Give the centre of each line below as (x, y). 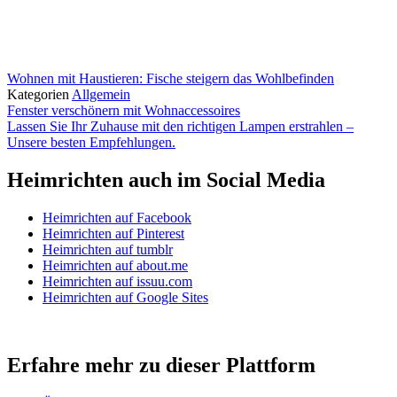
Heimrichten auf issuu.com (117, 281)
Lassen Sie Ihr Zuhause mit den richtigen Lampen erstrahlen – (180, 126)
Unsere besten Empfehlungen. (91, 142)
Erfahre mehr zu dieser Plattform (161, 365)
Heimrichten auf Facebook (117, 217)
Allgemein (101, 94)
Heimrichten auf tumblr (108, 249)
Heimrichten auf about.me (115, 265)
